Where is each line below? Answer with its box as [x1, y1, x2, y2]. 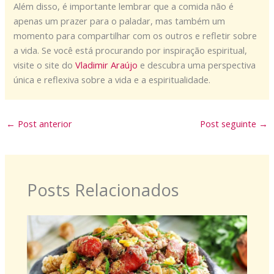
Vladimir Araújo [75, 58, 138, 71]
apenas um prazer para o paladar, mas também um [13, 14, 226, 27]
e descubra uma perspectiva [138, 58, 256, 71]
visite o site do [13, 58, 76, 71]
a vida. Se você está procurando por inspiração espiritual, [13, 43, 248, 56]
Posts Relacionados [27, 178, 180, 201]
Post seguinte [200, 117, 259, 130]
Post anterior [15, 117, 72, 130]
